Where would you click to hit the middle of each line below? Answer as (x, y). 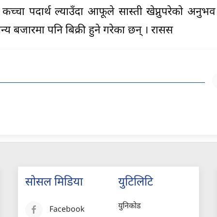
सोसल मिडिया (54, 182)
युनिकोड (130, 206)
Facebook (67, 210)
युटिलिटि (136, 182)
